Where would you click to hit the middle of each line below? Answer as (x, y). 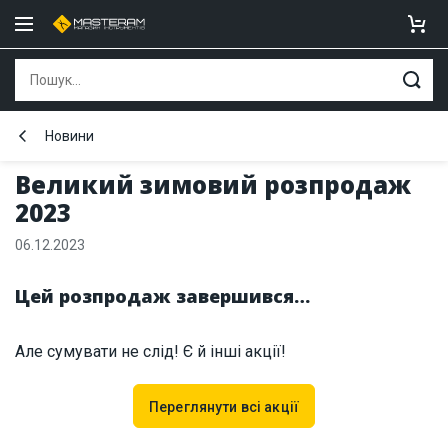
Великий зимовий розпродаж (213, 184)
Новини (69, 136)
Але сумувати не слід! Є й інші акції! (150, 351)
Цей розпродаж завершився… (162, 296)
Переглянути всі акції (224, 407)
